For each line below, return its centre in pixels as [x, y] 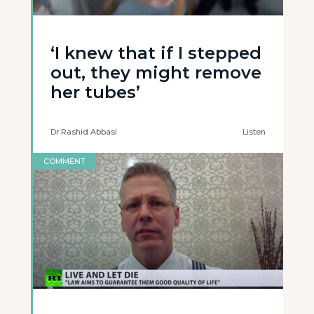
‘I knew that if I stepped [156, 53]
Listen [254, 132]
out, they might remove [156, 73]
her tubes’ [95, 92]
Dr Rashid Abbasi [84, 132]
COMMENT [64, 161]
